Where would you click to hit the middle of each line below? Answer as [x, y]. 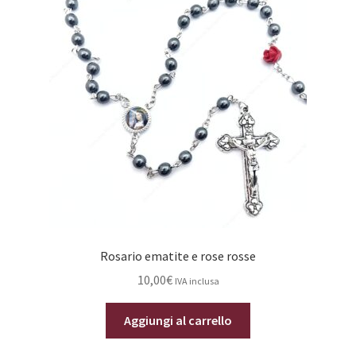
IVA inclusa [197, 281]
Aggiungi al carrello [178, 321]
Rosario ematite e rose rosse [178, 255]
